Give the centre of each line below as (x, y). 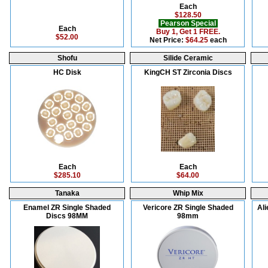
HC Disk (67, 72)
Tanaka (67, 193)
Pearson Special (188, 23)
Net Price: (167, 40)
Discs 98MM (67, 216)
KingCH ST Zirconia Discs (188, 72)
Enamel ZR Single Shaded (67, 208)
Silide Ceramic (188, 58)
